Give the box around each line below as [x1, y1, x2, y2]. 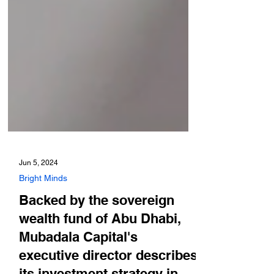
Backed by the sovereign [19, 217, 174, 232]
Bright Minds [19, 198, 67, 207]
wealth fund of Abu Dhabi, [19, 235, 181, 251]
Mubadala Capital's [19, 253, 138, 269]
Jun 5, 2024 [19, 183, 58, 191]
